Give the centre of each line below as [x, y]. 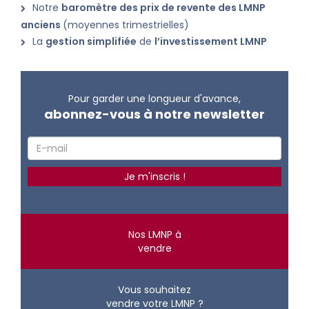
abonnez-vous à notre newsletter [154, 114]
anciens [42, 25]
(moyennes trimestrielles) [127, 25]
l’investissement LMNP [211, 41]
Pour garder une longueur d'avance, [154, 99]
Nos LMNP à [154, 235]
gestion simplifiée [91, 41]
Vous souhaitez [154, 290]
